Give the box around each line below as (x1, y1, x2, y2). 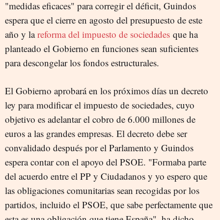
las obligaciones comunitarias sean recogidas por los (5, 184, 199, 196)
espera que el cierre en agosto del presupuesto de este (5, 14, 202, 26)
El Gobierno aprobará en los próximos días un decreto (5, 84, 208, 97)
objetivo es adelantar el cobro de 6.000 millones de (5, 113, 195, 125)
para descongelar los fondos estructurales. (5, 56, 159, 69)
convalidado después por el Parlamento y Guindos (5, 141, 193, 154)
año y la (5, 28, 37, 40)
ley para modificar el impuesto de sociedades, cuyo (5, 99, 194, 111)
